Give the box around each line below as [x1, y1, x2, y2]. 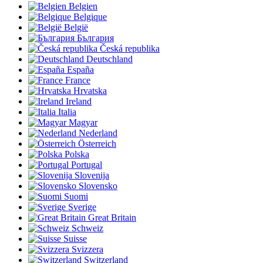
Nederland [79, 128, 117, 139]
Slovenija [75, 170, 109, 181]
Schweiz [72, 223, 103, 234]
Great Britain [88, 213, 136, 223]
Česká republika [100, 43, 160, 54]
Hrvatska [73, 86, 107, 96]
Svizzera [72, 244, 103, 255]
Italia [58, 107, 76, 117]
